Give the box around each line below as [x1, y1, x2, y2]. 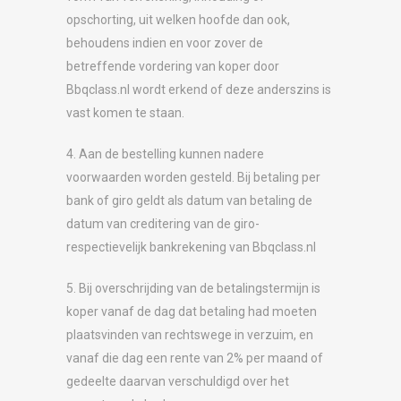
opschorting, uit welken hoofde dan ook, [66, 12, 290, 27]
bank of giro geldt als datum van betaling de [66, 192, 312, 208]
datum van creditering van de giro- [66, 216, 260, 231]
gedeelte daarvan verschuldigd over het [66, 373, 289, 388]
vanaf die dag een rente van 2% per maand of [66, 350, 323, 365]
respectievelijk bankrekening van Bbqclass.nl [66, 239, 316, 254]
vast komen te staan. [66, 105, 184, 120]
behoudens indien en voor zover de [66, 35, 263, 50]
